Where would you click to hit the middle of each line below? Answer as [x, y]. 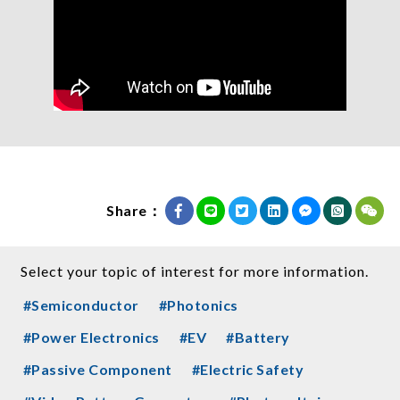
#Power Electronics [92, 337]
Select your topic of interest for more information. [195, 271]
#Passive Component [98, 369]
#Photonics [198, 304]
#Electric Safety [248, 369]
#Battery [258, 337]
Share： [134, 210]
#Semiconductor [81, 304]
